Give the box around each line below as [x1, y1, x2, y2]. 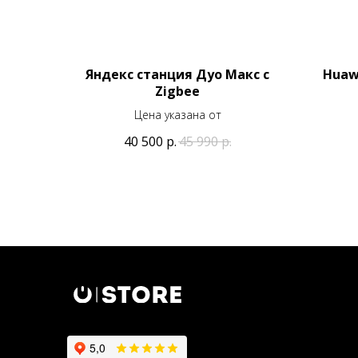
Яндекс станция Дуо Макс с [86, 65, 269, 83]
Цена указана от [133, 106, 221, 122]
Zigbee [155, 82, 200, 100]
